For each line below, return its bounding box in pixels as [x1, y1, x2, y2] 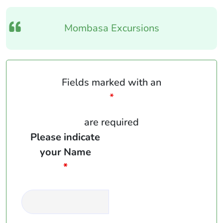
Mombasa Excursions [64, 21, 159, 35]
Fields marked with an [62, 75, 161, 89]
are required [84, 115, 139, 129]
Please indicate [30, 130, 101, 144]
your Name [39, 145, 91, 159]
